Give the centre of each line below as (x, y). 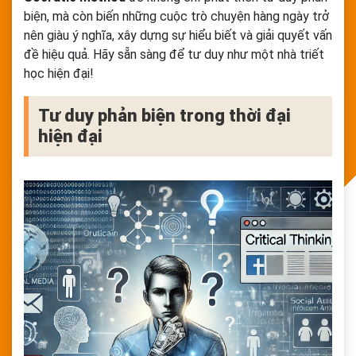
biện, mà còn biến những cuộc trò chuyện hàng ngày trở (176, 17)
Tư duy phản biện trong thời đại (164, 116)
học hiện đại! (59, 74)
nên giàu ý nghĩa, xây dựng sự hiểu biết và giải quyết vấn (178, 36)
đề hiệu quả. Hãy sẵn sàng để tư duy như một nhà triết (174, 55)
